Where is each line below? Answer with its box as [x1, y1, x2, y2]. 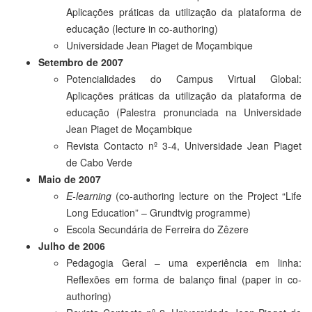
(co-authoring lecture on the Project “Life [111, 188, 302, 203]
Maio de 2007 [38, 171, 101, 186]
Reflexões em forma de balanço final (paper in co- [66, 272, 302, 286]
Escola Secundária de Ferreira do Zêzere [66, 221, 249, 236]
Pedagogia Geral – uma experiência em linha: [66, 255, 302, 270]
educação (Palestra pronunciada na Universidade [66, 104, 302, 119]
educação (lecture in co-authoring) [66, 21, 218, 36]
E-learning [66, 188, 111, 203]
